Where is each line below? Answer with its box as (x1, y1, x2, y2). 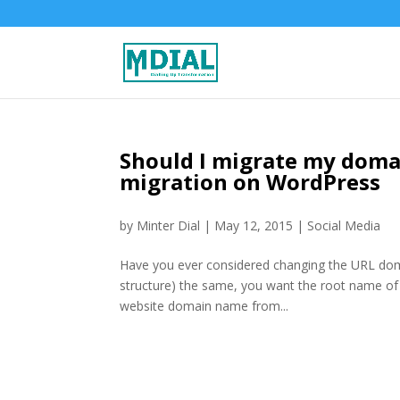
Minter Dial (137, 217, 201, 234)
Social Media (307, 217, 381, 234)
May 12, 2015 (214, 217, 294, 234)
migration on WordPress (120, 167, 381, 196)
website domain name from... (120, 297, 289, 314)
